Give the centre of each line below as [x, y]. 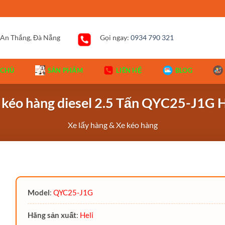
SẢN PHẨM [65, 70]
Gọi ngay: [115, 38]
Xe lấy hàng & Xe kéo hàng [113, 125]
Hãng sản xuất [52, 215]
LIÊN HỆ [129, 70]
